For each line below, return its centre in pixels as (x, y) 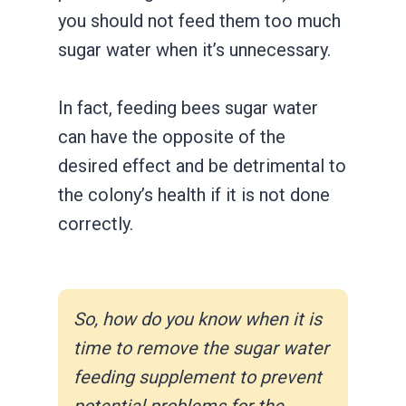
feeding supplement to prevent (198, 377)
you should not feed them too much (199, 20)
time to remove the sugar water (201, 348)
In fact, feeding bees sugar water (188, 107)
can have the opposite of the (172, 136)
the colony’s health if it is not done (194, 194)
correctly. (96, 223)
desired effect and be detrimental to (202, 165)
